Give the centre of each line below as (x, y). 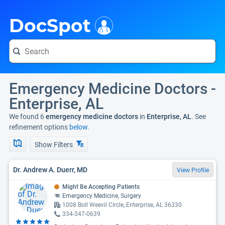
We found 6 (27, 117)
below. (79, 127)
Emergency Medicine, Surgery (102, 196)
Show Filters (54, 145)
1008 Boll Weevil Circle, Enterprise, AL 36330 (122, 205)
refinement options (39, 127)
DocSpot (50, 26)
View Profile (193, 170)
